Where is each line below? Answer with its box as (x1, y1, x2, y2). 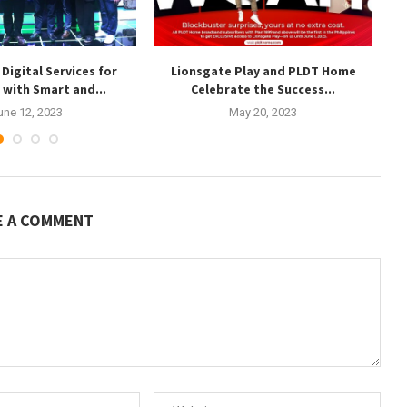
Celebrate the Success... (191, 80, 336, 97)
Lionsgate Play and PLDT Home (170, 62, 356, 79)
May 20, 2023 (229, 104, 298, 119)
